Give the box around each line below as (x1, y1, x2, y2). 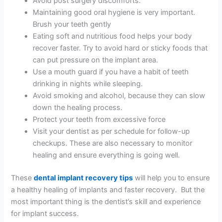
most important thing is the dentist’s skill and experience (11, 197, 201, 207)
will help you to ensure (133, 173, 210, 183)
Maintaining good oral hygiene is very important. (33, 8, 196, 17)
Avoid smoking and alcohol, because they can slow (33, 91, 206, 101)
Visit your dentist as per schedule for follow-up (33, 127, 190, 136)
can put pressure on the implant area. (33, 55, 161, 65)
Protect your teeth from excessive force (33, 115, 166, 124)
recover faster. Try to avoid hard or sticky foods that (33, 44, 208, 53)
